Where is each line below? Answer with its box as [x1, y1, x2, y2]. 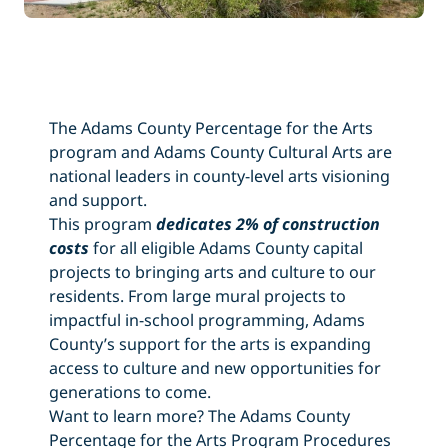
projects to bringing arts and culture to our [48, 260, 376, 283]
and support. [48, 188, 147, 211]
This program [48, 212, 156, 235]
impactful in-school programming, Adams [48, 308, 365, 331]
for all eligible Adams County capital [88, 236, 363, 259]
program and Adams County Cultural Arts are [48, 140, 392, 163]
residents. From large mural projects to [48, 284, 346, 307]
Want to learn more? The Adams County [48, 404, 350, 427]
